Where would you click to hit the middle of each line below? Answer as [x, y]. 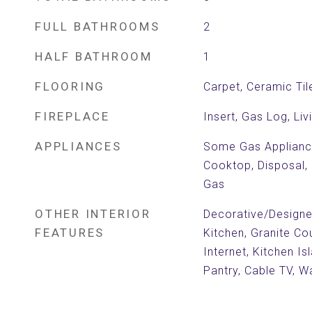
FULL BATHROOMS [97, 26]
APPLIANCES [78, 146]
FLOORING [70, 86]
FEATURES [70, 233]
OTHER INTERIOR [93, 214]
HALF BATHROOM [94, 56]
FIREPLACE [72, 116]
